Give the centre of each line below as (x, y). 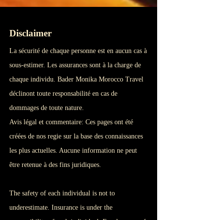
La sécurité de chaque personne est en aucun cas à (78, 51)
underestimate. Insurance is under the (61, 207)
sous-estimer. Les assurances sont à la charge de (75, 65)
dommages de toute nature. (47, 108)
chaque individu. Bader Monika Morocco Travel (76, 79)
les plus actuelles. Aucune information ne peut (73, 151)
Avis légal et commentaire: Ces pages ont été (71, 122)
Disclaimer (30, 33)
